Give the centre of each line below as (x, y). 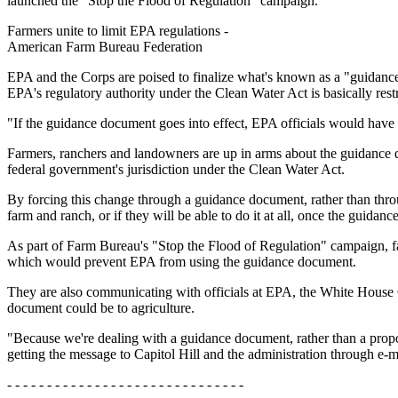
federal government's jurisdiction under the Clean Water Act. (176, 169)
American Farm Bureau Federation (105, 47)
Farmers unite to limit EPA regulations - (118, 31)
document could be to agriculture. (101, 308)
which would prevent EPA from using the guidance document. (182, 262)
